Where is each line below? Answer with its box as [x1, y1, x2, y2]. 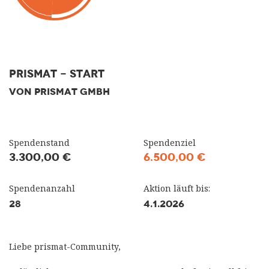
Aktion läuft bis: [144, 183, 210, 194]
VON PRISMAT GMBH [9, 85, 110, 98]
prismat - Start [9, 67, 104, 81]
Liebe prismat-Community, [9, 241, 121, 252]
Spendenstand [9, 137, 70, 148]
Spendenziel [144, 137, 196, 148]
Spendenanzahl [9, 183, 75, 194]
